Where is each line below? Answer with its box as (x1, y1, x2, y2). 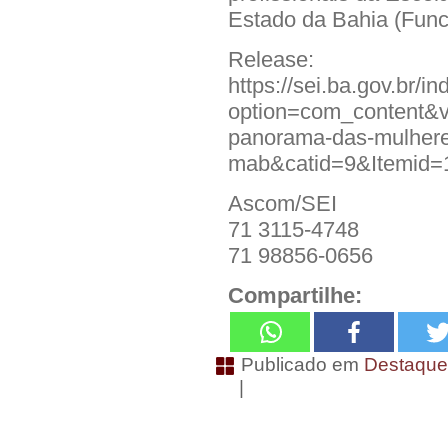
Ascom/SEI (228, 190, 337, 216)
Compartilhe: (228, 282, 362, 308)
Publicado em (236, 353, 364, 375)
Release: (228, 46, 314, 72)
